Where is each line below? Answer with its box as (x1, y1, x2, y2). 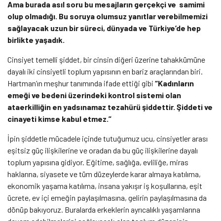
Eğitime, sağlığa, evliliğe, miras (84, 157, 188, 167)
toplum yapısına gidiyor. (7, 157, 84, 167)
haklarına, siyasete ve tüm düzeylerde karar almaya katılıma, (7, 169, 201, 179)
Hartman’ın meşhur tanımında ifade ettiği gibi (7, 78, 155, 88)
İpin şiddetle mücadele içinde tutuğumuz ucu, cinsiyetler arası (7, 133, 208, 143)
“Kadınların (155, 78, 194, 88)
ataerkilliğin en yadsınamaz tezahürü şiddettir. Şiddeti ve (7, 102, 213, 111)
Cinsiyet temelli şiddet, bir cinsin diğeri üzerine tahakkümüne (7, 54, 205, 64)
